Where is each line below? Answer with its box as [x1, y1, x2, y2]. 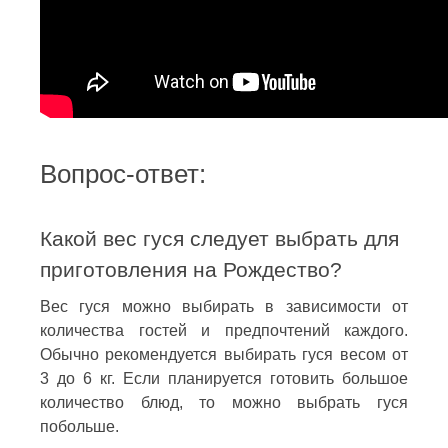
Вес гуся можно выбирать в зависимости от [40, 297, 408, 315]
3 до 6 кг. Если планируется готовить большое [40, 369, 408, 387]
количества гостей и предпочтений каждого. [40, 321, 408, 339]
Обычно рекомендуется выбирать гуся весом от [40, 345, 408, 363]
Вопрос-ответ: [40, 159, 206, 188]
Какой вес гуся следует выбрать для [40, 226, 399, 250]
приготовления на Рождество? [40, 257, 342, 281]
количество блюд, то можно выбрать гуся [40, 393, 408, 411]
